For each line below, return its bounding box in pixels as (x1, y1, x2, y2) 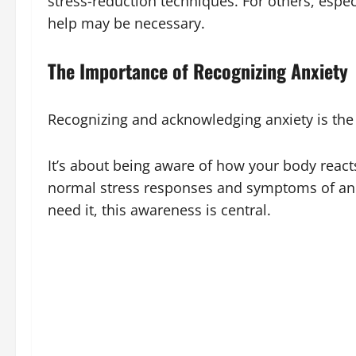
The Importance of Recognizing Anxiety (48, 56, 348, 85)
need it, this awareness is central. (48, 199, 271, 219)
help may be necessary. (48, 13, 205, 33)
